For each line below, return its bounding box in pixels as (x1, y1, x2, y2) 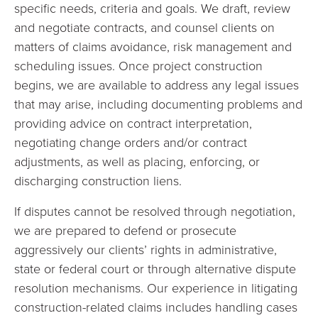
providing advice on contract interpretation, (14, 114, 252, 131)
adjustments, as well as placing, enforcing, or (14, 153, 260, 170)
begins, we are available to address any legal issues (14, 76, 299, 93)
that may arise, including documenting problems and (14, 95, 302, 112)
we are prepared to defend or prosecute (14, 221, 236, 238)
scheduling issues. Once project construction (14, 57, 263, 74)
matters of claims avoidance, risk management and (14, 38, 292, 55)
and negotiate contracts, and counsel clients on (14, 18, 275, 35)
